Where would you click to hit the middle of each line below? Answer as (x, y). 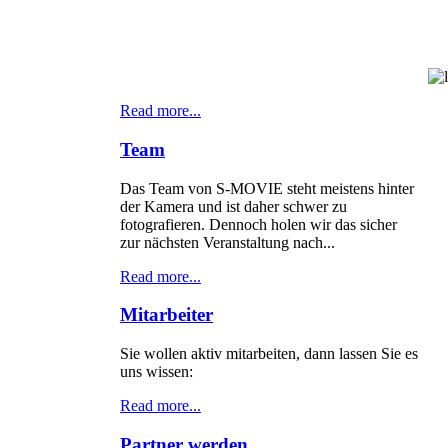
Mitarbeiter (166, 315)
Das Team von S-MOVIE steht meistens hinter (267, 188)
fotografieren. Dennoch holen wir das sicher (258, 224)
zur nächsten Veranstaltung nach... (227, 242)
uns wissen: (156, 371)
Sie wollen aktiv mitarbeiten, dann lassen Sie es (269, 353)
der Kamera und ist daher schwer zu (233, 206)
